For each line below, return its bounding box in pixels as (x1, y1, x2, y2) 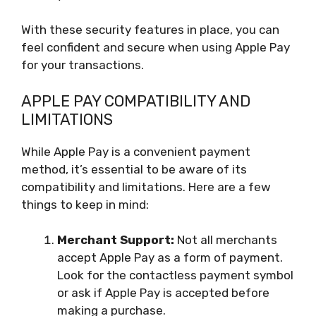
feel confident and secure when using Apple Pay (21, 40, 290, 55)
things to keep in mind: (21, 197, 149, 212)
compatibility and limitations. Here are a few (21, 179, 271, 194)
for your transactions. (21, 58, 144, 73)
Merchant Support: (57, 233, 174, 248)
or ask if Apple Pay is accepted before (57, 286, 269, 300)
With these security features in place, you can (21, 23, 279, 37)
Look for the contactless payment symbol (57, 268, 293, 283)
